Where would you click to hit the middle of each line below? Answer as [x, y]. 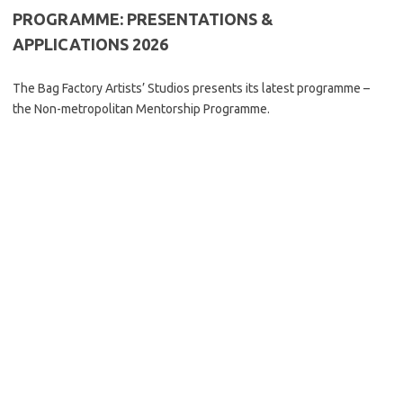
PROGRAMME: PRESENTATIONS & [143, 19]
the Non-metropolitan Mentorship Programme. [141, 109]
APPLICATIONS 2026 [90, 44]
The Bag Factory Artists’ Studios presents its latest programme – [191, 88]
